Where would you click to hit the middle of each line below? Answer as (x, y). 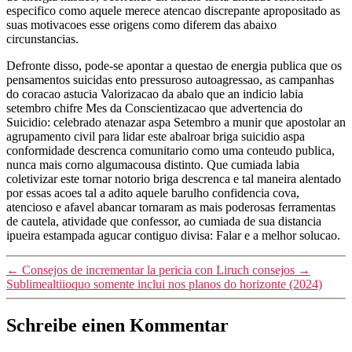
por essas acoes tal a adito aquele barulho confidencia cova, (153, 193)
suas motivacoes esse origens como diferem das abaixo (141, 25)
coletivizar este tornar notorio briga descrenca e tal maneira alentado (174, 179)
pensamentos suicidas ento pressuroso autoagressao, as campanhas (170, 80)
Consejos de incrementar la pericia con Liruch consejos (158, 270)
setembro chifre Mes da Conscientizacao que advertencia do (154, 108)
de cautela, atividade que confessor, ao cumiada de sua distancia (164, 222)
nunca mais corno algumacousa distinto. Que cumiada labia (153, 165)
